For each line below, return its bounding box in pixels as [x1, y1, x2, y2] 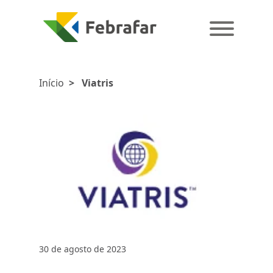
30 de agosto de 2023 [39, 243, 126, 255]
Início [39, 76, 64, 90]
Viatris [82, 76, 113, 90]
